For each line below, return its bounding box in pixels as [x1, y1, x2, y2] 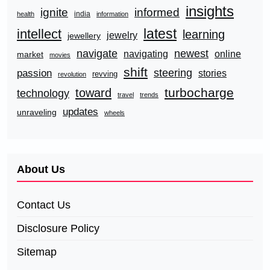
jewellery [67, 31, 101, 41]
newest [174, 47, 209, 60]
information [96, 10, 128, 18]
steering [154, 66, 192, 80]
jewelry [107, 30, 137, 41]
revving [92, 69, 118, 79]
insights [186, 3, 234, 20]
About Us [17, 163, 65, 176]
